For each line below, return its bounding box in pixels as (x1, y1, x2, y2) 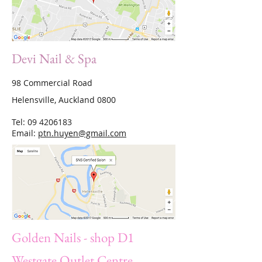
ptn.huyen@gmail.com (38, 127, 126, 139)
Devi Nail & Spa (12, 50, 96, 67)
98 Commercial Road (12, 77, 92, 88)
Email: (12, 127, 38, 139)
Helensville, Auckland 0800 (12, 94, 116, 105)
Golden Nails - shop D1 (12, 229, 134, 246)
